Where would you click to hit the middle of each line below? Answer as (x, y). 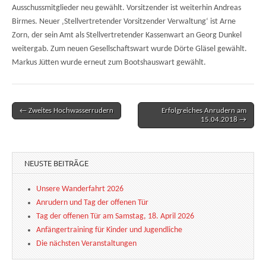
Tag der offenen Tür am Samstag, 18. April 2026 (115, 216)
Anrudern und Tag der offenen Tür (92, 202)
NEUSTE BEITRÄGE (56, 163)
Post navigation (45, 119)
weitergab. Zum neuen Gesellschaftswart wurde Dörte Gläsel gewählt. (129, 49)
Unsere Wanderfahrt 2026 (80, 189)
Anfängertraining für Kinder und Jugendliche (109, 230)
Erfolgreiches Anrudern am (204, 110)
